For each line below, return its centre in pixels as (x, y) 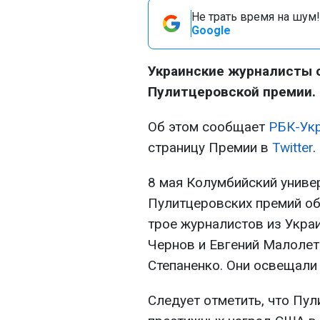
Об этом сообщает (208, 127)
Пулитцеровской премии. (232, 92)
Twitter (292, 147)
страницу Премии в (210, 147)
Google (211, 30)
